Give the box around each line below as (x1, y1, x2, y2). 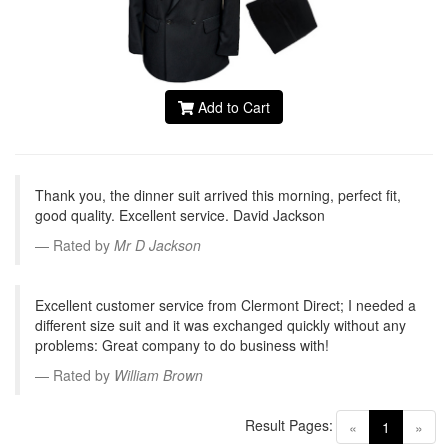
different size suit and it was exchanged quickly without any (35, 314, 406, 335)
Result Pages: (245, 414, 333, 435)
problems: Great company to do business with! (35, 334, 329, 355)
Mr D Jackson (114, 234, 201, 255)
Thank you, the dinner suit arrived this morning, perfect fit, (35, 184, 401, 205)
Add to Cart (193, 96, 270, 117)
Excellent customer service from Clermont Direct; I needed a (35, 294, 416, 315)
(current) (389, 415, 444, 436)
